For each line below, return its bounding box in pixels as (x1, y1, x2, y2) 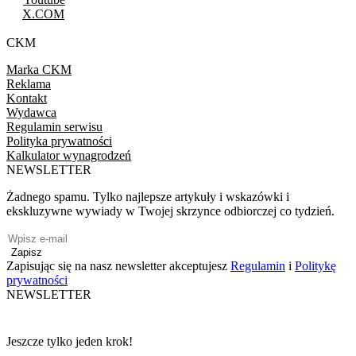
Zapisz (11, 246, 42, 258)
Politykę (295, 258, 336, 273)
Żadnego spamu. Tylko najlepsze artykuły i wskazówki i (6, 189, 289, 203)
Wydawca (6, 105, 56, 119)
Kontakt (6, 91, 47, 105)
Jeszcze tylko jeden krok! (6, 334, 133, 348)
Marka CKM (6, 62, 72, 76)
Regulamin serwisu (6, 119, 103, 133)
